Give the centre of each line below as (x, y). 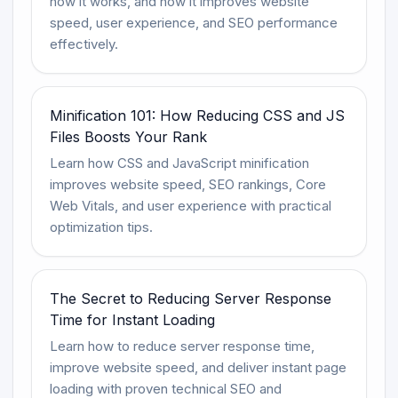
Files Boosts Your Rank (128, 136)
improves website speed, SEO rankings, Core (188, 184)
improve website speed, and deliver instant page (198, 367)
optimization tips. (101, 227)
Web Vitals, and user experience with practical (191, 205)
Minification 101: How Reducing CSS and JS (197, 115)
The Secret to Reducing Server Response (191, 298)
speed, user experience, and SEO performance (194, 22)
